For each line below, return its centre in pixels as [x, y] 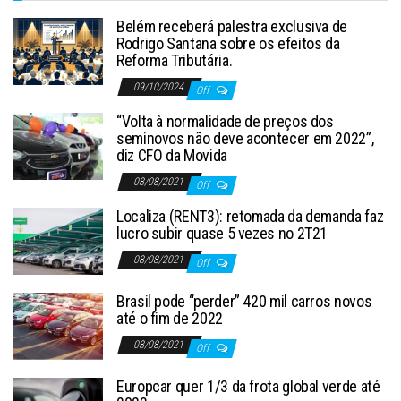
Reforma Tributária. [175, 60]
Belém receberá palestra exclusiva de [232, 26]
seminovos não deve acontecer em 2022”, [245, 138]
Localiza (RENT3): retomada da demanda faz [250, 216]
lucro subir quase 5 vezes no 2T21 [222, 233]
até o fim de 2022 [170, 318]
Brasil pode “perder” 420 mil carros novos [244, 301]
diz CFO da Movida [172, 155]
